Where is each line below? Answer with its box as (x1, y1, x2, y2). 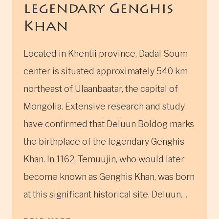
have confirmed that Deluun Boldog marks (23, 118, 194, 129)
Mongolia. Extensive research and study (23, 101, 185, 111)
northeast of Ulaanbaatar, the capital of (23, 83, 178, 94)
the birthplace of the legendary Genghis (23, 136, 184, 147)
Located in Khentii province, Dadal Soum (23, 48, 188, 59)
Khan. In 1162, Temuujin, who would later (23, 153, 184, 164)
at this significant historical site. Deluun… (23, 189, 187, 199)
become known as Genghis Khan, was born (23, 171, 195, 182)
